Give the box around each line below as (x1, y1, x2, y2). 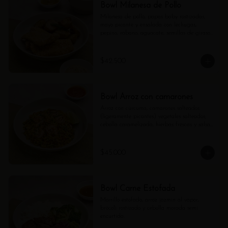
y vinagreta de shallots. (100, 38, 157, 44)
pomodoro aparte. (100, 130, 144, 136)
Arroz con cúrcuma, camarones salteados (100, 105, 199, 111)
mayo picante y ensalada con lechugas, (100, 22, 196, 28)
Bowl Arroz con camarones (100, 93, 193, 101)
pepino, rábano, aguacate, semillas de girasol (100, 30, 212, 36)
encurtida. (100, 213, 125, 219)
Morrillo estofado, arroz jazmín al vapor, (100, 197, 199, 203)
